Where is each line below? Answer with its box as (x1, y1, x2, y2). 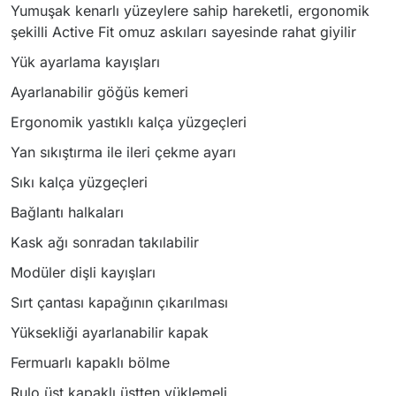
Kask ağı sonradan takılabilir (11, 233, 199, 251)
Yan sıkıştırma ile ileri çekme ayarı (11, 143, 236, 161)
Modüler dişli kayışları (11, 263, 156, 281)
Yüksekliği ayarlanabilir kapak (11, 324, 209, 341)
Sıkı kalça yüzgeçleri (11, 173, 148, 191)
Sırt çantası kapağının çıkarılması (11, 293, 228, 311)
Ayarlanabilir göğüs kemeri (11, 83, 188, 101)
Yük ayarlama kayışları (11, 53, 160, 71)
